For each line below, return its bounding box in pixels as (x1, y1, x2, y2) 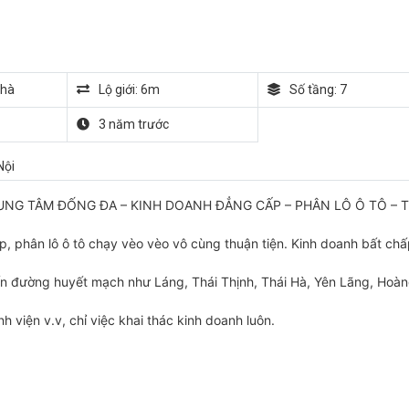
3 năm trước (98, 117, 169, 132)
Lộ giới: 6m (98, 82, 160, 98)
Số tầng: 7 (288, 82, 347, 98)
